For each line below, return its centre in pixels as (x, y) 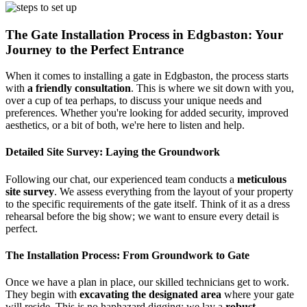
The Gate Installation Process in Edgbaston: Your (144, 34)
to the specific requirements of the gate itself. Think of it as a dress (148, 204)
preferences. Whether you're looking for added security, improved (147, 113)
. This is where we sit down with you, (212, 88)
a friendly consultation (79, 88)
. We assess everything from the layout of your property (174, 191)
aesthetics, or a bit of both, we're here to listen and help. (125, 125)
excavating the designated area (150, 295)
